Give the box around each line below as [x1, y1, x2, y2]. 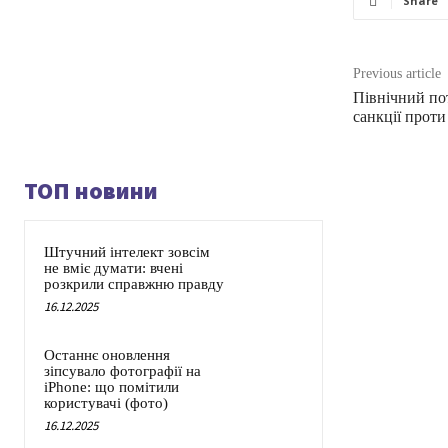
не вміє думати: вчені [44, 260, 183, 277]
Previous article [352, 66, 441, 82]
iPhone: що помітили [44, 379, 179, 396]
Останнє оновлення [44, 347, 170, 364]
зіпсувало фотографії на [44, 363, 201, 380]
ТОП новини [24, 175, 158, 207]
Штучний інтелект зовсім [44, 244, 210, 261]
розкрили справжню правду [44, 276, 224, 293]
